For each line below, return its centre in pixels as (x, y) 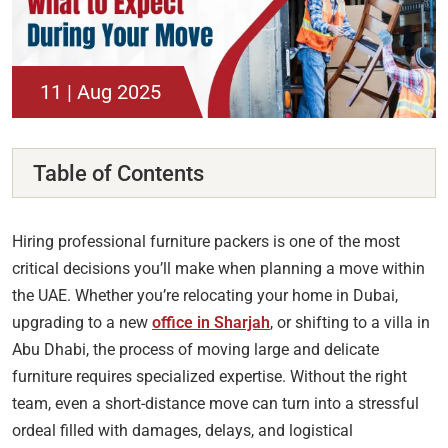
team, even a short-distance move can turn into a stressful (215, 403)
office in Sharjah (211, 322)
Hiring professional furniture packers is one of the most (206, 241)
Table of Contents (118, 173)
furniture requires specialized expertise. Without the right (209, 376)
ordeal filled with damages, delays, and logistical (182, 430)
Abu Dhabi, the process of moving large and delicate (195, 349)
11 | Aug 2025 (100, 91)
